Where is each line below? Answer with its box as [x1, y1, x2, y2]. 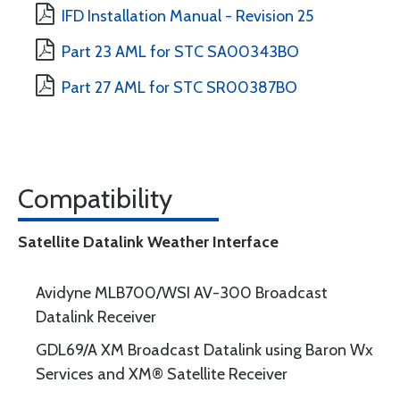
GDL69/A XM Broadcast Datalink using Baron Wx [36, 340, 373, 360]
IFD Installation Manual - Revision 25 [62, 6, 313, 26]
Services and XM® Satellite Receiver [36, 364, 287, 384]
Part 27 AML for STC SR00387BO [62, 78, 297, 97]
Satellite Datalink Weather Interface [18, 232, 279, 252]
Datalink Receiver [36, 307, 156, 327]
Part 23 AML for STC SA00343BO [62, 42, 299, 62]
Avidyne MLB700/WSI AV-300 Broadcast [36, 283, 328, 303]
